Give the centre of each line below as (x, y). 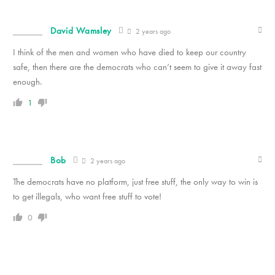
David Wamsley (81, 31)
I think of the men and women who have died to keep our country (130, 52)
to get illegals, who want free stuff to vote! (87, 196)
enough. (27, 82)
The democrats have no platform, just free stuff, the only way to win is (135, 182)
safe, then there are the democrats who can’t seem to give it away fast (137, 67)
